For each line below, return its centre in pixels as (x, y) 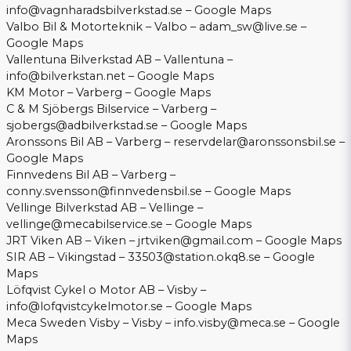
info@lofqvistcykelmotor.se (85, 307)
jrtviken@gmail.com (195, 241)
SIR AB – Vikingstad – (67, 257)
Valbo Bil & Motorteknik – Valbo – (103, 27)
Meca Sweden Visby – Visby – (90, 323)
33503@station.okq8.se (194, 257)
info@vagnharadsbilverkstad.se (94, 11)
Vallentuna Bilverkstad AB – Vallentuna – (119, 60)
